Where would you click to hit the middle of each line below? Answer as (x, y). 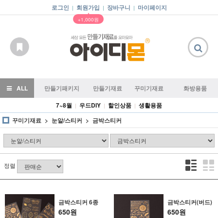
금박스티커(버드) (190, 202)
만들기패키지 (62, 88)
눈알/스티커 (67, 120)
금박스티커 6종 (79, 202)
